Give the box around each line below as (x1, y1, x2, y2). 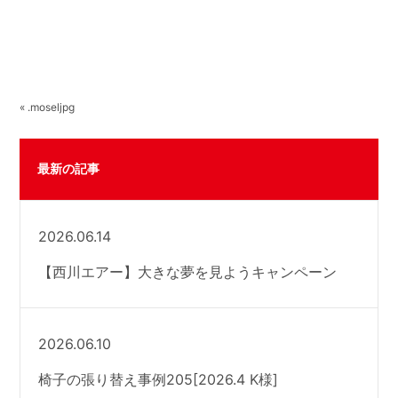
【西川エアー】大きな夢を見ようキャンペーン (38, 262, 338, 281)
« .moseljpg (20, 99, 76, 114)
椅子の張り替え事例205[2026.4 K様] (38, 370, 279, 388)
